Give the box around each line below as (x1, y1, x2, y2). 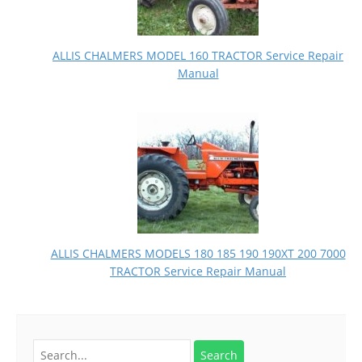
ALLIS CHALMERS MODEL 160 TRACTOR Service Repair (53, 48, 343, 64)
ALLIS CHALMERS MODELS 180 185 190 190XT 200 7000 (50, 246, 346, 262)
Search (32, 339, 69, 356)
